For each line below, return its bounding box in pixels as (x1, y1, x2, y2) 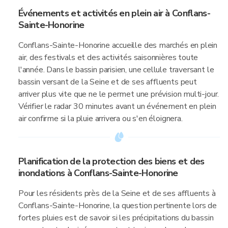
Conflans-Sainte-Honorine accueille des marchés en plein (18, 40, 218, 51)
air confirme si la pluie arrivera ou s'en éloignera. (18, 113, 183, 124)
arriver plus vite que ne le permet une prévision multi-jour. (18, 89, 219, 100)
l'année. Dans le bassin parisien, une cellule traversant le (18, 64, 214, 75)
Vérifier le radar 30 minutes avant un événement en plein (18, 101, 216, 112)
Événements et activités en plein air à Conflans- (18, 7, 210, 19)
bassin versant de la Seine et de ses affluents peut (18, 76, 197, 88)
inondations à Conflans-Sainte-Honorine (18, 167, 178, 179)
